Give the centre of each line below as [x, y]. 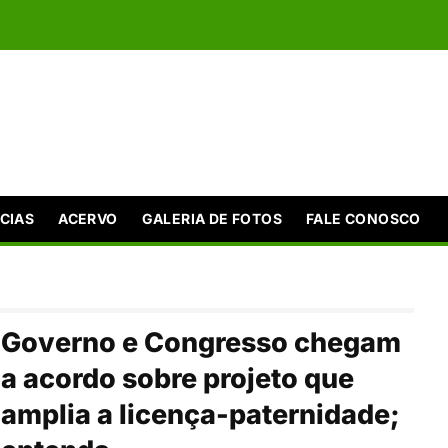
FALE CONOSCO [363, 218]
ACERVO [88, 218]
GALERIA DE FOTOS [212, 218]
